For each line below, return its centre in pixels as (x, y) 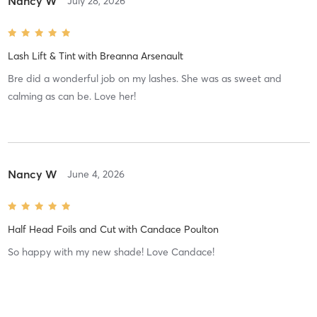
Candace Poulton (179, 229)
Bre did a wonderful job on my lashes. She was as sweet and (144, 78)
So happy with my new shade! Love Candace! (111, 252)
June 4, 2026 (96, 174)
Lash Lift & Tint (41, 56)
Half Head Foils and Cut (62, 229)
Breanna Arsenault (141, 56)
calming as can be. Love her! (71, 96)
